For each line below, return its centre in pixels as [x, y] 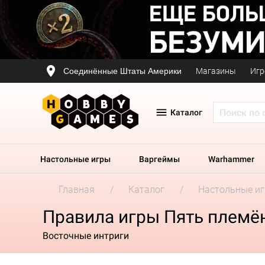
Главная [77, 190]
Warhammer [231, 159]
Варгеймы [159, 159]
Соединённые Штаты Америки [122, 71]
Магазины [216, 71]
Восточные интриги [86, 235]
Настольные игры [75, 159]
